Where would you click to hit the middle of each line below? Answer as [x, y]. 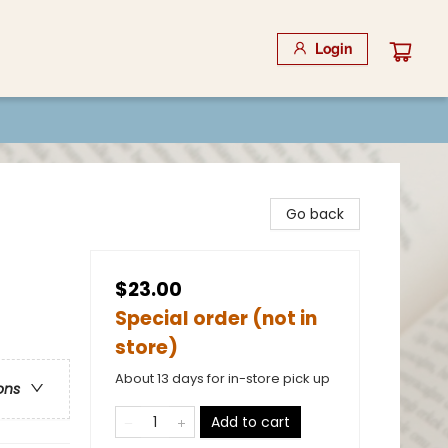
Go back [315, 214]
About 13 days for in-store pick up [222, 378]
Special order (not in [216, 318]
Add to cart [250, 422]
